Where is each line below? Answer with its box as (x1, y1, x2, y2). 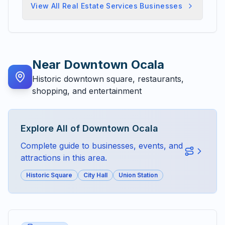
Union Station (119, 171, 158, 179)
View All (31, 2, 63, 10)
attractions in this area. (21, 153, 107, 163)
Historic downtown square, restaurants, (32, 74, 184, 84)
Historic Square (26, 171, 72, 179)
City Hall (83, 171, 107, 179)
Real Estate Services (62, 2, 138, 10)
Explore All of (21, 123, 82, 134)
